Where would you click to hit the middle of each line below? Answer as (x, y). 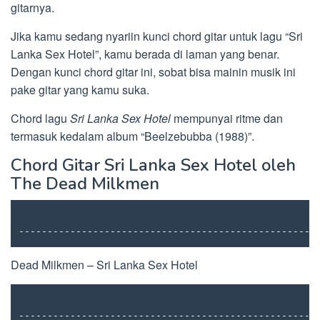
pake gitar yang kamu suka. (80, 90)
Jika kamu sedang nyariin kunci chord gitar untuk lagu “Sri (157, 36)
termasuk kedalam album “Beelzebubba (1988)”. (132, 136)
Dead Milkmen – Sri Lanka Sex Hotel (104, 264)
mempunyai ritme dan (227, 118)
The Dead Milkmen (85, 184)
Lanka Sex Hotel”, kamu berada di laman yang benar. (145, 54)
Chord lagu (40, 118)
